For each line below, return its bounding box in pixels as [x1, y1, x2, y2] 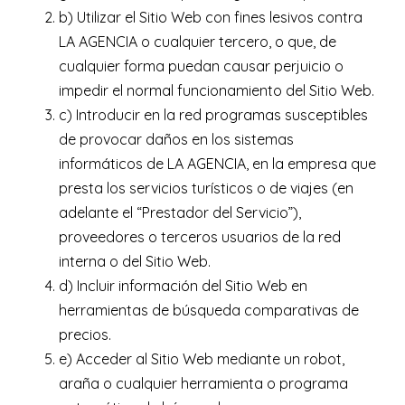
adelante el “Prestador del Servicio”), [59, 203, 301, 222]
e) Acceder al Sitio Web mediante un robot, [59, 350, 344, 369]
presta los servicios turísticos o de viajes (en [59, 179, 353, 198]
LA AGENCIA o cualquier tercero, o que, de [59, 33, 336, 52]
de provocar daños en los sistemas [59, 130, 294, 149]
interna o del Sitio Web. [59, 252, 211, 271]
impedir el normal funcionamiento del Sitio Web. [59, 81, 374, 100]
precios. [59, 325, 111, 344]
